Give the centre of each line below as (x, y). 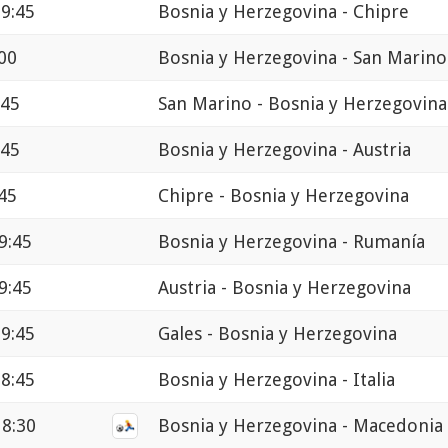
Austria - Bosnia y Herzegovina (284, 288)
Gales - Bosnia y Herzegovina (277, 334)
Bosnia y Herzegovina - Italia (276, 380)
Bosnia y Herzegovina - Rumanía (291, 242)
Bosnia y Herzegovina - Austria (284, 150)
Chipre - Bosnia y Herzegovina (283, 196)
